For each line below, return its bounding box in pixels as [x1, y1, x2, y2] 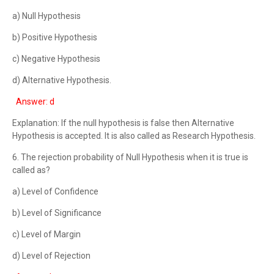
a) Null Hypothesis [12, 11, 81, 21]
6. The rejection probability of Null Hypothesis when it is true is [12, 152, 248, 162]
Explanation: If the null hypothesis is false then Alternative [12, 118, 234, 128]
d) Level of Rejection [12, 251, 91, 261]
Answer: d [12, 97, 54, 106]
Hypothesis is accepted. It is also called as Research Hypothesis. [12, 131, 256, 141]
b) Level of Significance [12, 208, 102, 218]
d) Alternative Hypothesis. [12, 75, 111, 85]
